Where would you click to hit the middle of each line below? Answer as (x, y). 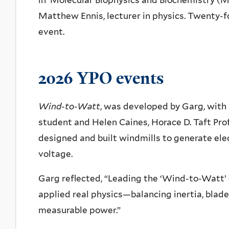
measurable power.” (79, 210)
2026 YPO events (101, 78)
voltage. (55, 154)
